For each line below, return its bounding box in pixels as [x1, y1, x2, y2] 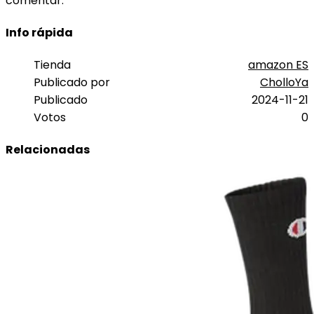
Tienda [34, 57, 71, 74]
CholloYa [260, 74, 308, 91]
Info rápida [6, 24, 73, 41]
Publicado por [34, 74, 110, 91]
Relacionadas [6, 142, 90, 158]
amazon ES [248, 57, 308, 74]
